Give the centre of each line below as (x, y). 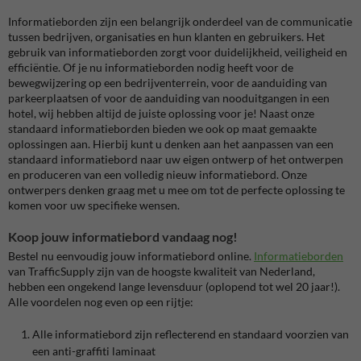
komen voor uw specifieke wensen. (94, 205)
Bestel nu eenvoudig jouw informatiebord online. (131, 256)
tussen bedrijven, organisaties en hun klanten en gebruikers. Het (166, 37)
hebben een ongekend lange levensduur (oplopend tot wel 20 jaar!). (174, 287)
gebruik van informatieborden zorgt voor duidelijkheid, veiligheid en (178, 52)
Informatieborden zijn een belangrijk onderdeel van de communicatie (180, 22)
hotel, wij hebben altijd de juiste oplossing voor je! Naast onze (161, 114)
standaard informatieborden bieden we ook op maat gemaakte (162, 129)
